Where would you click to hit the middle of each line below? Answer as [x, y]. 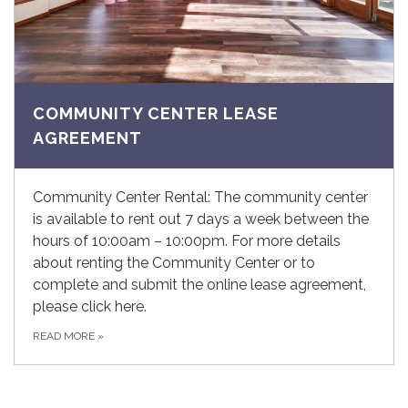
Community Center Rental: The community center [200, 198]
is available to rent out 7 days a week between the [201, 219]
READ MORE [65, 337]
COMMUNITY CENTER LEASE [156, 114]
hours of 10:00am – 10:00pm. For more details [187, 241]
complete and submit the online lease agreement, [199, 285]
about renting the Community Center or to [174, 263]
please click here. [90, 307]
